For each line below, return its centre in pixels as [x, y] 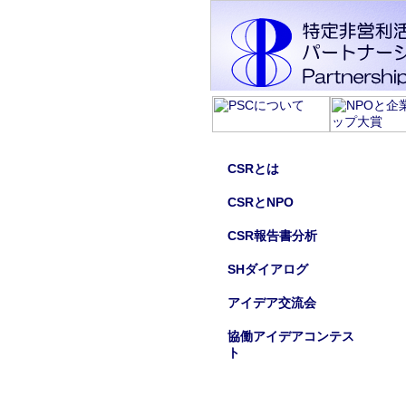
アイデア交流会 [272, 303]
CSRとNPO [261, 202]
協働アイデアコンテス [291, 336]
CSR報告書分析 [272, 236]
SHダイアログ [268, 269]
